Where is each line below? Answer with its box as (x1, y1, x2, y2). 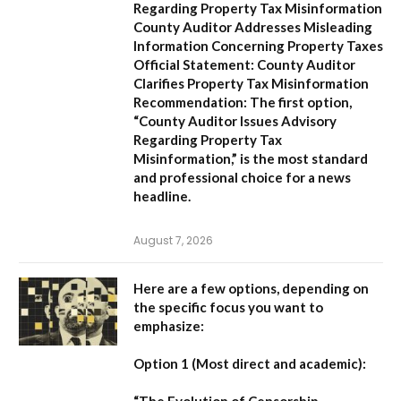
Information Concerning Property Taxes (133, 38, 383, 55)
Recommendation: (133, 94, 247, 111)
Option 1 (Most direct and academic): (133, 355, 366, 372)
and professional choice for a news (133, 169, 351, 186)
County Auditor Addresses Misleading (133, 19, 372, 36)
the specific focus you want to (133, 299, 323, 316)
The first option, (247, 94, 352, 111)
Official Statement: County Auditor (133, 56, 355, 73)
